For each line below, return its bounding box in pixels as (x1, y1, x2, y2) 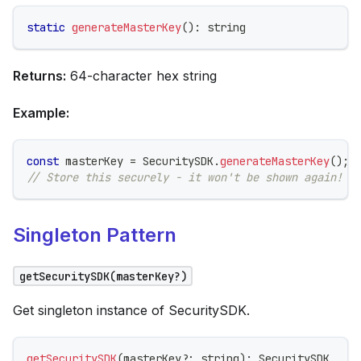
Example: (13, 104, 69, 121)
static (27, 19, 65, 35)
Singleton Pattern (13, 222, 176, 247)
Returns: (13, 67, 66, 84)
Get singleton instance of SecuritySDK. (13, 301, 250, 318)
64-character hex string (66, 67, 217, 84)
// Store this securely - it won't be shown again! (27, 169, 342, 185)
